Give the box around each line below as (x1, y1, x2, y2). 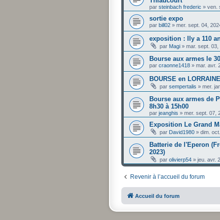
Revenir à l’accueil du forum (130, 173, 205, 180)
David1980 (169, 129, 194, 135)
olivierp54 (169, 156, 192, 163)
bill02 (159, 22, 170, 28)
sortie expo (149, 14, 183, 22)
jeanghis (159, 110, 178, 116)
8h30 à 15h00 (149, 102, 189, 110)
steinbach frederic (159, 3, 201, 10)
